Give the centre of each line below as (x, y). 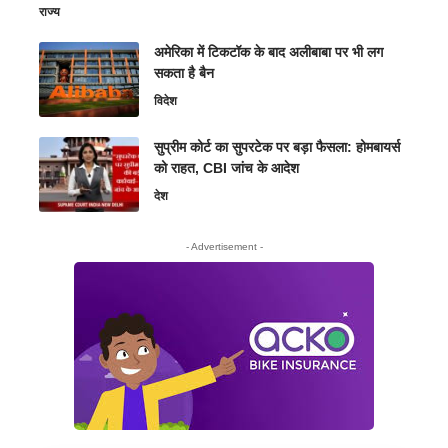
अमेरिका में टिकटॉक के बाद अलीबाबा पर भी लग (268, 51)
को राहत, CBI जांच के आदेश (226, 167)
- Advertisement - (224, 246)
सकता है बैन (184, 72)
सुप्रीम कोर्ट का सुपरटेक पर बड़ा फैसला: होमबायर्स (277, 146)
